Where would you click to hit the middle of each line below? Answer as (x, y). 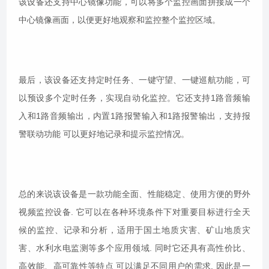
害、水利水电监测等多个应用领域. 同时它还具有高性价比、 (134, 248)
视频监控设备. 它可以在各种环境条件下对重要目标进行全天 (134, 212)
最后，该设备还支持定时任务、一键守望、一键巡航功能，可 (134, 80)
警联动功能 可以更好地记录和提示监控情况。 (104, 134)
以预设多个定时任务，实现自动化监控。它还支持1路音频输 (134, 98)
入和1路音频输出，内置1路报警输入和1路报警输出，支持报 (134, 116)
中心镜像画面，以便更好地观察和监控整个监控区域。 (120, 20)
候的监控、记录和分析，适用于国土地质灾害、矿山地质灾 (134, 230)
